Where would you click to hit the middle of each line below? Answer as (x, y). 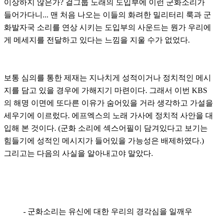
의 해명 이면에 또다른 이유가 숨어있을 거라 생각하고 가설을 (108, 103)
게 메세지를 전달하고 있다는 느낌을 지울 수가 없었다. (98, 40)
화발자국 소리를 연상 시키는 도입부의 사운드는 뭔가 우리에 (108, 27)
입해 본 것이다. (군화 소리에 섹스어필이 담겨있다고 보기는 (106, 128)
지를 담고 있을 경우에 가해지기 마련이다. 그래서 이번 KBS (106, 90)
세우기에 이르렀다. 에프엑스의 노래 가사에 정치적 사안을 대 (108, 115)
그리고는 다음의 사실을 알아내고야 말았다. (80, 153)
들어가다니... (27, 15)
